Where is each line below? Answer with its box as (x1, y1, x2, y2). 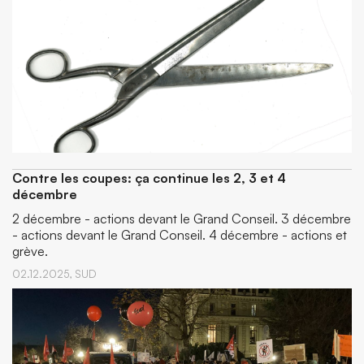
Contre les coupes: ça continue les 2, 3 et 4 (12, 170, 286, 186)
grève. (12, 243, 48, 259)
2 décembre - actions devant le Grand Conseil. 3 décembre (12, 210, 351, 227)
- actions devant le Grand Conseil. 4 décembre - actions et (12, 227, 347, 243)
